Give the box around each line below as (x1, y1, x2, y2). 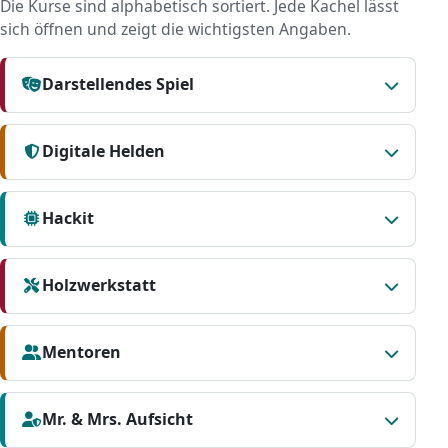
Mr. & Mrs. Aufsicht (42, 408, 194, 431)
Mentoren (42, 341, 122, 364)
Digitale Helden (42, 140, 166, 163)
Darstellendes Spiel (42, 73, 195, 96)
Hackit (42, 207, 95, 230)
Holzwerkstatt (42, 274, 157, 297)
